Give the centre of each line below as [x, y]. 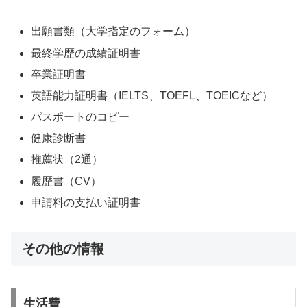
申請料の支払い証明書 [86, 202]
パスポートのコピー [81, 117]
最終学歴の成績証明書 [86, 53]
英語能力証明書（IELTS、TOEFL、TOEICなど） [152, 95]
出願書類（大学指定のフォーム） [113, 32]
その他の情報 [63, 248]
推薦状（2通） [67, 160]
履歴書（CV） [66, 181]
